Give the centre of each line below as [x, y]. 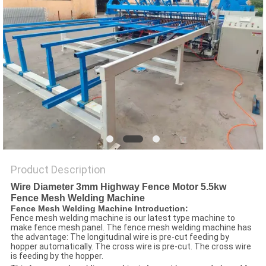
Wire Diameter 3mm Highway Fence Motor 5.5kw [118, 187]
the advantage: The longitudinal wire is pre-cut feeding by [120, 237]
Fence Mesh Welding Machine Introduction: [99, 209]
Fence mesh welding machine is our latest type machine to [123, 218]
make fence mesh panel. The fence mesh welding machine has [131, 228]
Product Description [58, 170]
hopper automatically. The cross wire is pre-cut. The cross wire [131, 247]
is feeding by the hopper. [57, 256]
